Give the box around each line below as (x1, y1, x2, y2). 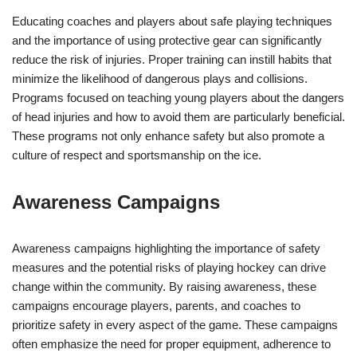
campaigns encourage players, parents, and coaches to (12, 299, 300, 312)
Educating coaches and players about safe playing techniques (12, 14, 332, 28)
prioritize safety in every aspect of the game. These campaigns (12, 318, 338, 331)
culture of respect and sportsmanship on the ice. (12, 148, 261, 162)
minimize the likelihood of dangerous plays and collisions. (12, 72, 308, 85)
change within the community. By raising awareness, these (12, 280, 316, 293)
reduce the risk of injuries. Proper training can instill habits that (12, 53, 331, 66)
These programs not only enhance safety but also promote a (12, 129, 324, 143)
